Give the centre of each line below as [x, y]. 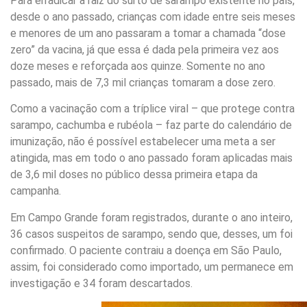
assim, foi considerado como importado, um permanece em [152, 267]
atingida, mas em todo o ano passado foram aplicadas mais [151, 158]
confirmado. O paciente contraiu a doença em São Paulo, [146, 250]
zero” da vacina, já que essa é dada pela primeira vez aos [145, 49]
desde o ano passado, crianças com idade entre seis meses [153, 16]
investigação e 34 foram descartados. [101, 283]
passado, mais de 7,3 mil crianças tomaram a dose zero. [143, 82]
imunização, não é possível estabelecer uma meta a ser [143, 142]
